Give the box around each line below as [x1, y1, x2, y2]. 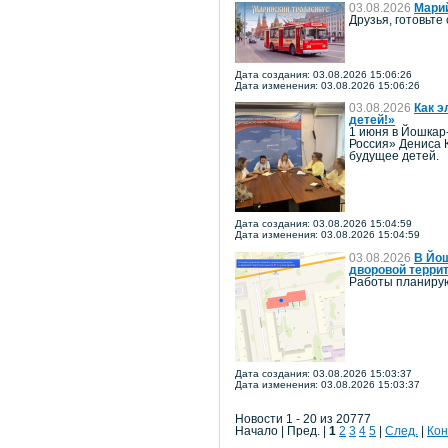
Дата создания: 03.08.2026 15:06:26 [235, 68, 412, 80]
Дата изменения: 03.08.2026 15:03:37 [235, 378, 420, 390]
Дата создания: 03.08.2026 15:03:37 [235, 367, 412, 379]
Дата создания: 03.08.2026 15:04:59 [235, 218, 412, 230]
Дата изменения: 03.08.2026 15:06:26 [235, 79, 420, 91]
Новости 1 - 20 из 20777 [235, 413, 371, 426]
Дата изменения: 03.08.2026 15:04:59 [235, 229, 420, 241]
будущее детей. [349, 150, 439, 163]
